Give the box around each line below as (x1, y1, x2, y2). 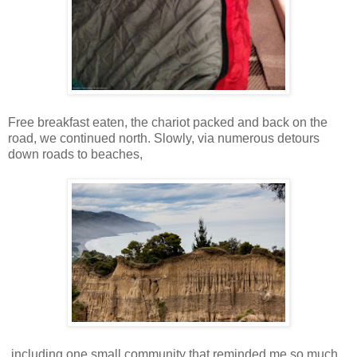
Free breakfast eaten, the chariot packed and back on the (8, 115, 328, 129)
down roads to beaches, (8, 147, 143, 161)
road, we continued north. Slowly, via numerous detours (8, 131, 320, 145)
